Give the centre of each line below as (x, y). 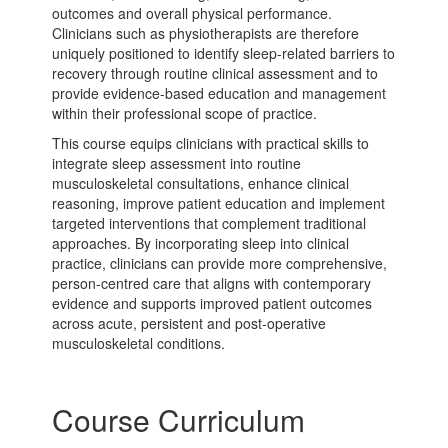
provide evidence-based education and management (219, 93)
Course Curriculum (179, 420)
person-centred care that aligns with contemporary (212, 283)
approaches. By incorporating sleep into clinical (201, 243)
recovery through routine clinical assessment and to (215, 73)
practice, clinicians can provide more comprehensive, (220, 263)
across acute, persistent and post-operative (189, 323)
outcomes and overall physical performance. (192, 13)
